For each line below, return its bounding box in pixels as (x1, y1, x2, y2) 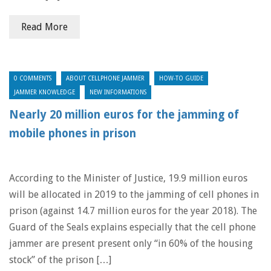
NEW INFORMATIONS (90, 89, 146, 96)
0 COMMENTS (14, 75, 51, 82)
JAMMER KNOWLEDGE (14, 89, 75, 96)
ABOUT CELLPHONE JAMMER (66, 75, 145, 82)
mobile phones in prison (9, 127, 136, 140)
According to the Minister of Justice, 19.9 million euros (9, 172, 247, 184)
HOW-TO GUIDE (159, 75, 203, 82)
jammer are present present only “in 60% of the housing (9, 238, 253, 249)
